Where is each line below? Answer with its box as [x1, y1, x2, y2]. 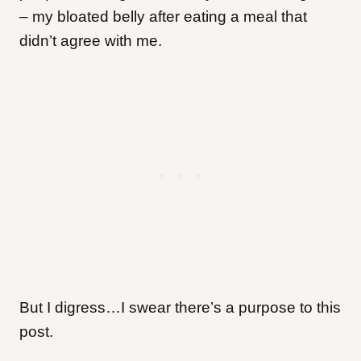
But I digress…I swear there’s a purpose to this [19, 299, 341, 316]
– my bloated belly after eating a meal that [19, 8, 307, 25]
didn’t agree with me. [19, 32, 162, 49]
